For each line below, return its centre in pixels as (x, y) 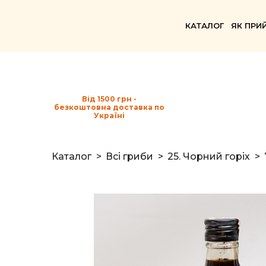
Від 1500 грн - (109, 99)
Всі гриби (129, 156)
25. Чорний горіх (209, 156)
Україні (109, 115)
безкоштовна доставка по (109, 107)
